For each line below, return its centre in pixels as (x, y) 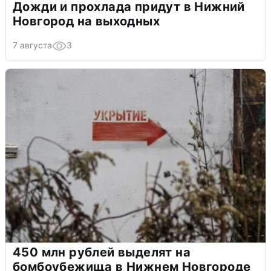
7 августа (32, 45)
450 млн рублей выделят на (102, 253)
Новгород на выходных (86, 21)
